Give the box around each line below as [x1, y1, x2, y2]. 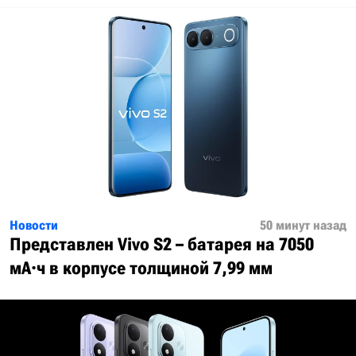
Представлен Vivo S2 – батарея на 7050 [10, 234, 314, 254]
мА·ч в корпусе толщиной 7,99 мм [10, 258, 273, 278]
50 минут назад [260, 218, 346, 233]
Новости [10, 218, 58, 233]
